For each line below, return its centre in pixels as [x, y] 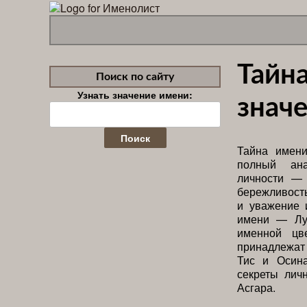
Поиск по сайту [135, 76]
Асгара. [256, 287]
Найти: [65, 107]
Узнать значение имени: [135, 94]
